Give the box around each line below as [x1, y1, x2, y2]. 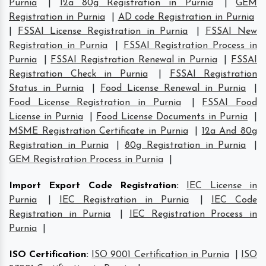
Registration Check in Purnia [9, 69, 148, 79]
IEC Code [211, 195, 257, 205]
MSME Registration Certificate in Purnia [9, 126, 188, 136]
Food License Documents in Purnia [96, 112, 248, 122]
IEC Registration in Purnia [59, 195, 189, 205]
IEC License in [186, 180, 258, 191]
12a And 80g [201, 126, 257, 136]
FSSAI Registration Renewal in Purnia [50, 55, 217, 65]
